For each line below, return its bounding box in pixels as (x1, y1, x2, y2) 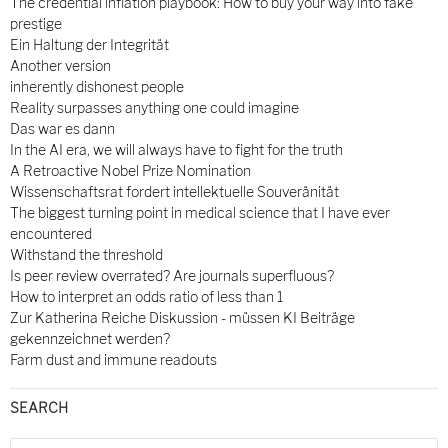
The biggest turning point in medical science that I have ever (10, 204, 390, 222)
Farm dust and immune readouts (10, 351, 217, 369)
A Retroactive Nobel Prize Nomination (10, 162, 251, 180)
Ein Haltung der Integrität (10, 36, 169, 54)
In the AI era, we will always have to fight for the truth (10, 141, 343, 159)
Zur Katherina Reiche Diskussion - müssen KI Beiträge (10, 309, 355, 327)
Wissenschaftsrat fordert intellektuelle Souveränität (10, 183, 339, 201)
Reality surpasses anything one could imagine (10, 99, 299, 117)
